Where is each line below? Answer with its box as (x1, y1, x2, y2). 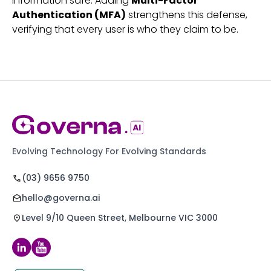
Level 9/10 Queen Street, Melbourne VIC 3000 (22, 212, 218, 224)
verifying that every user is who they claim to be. (12, 22, 238, 36)
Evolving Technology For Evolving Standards (12, 145, 206, 157)
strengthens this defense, (126, 8, 247, 22)
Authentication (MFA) (12, 8, 126, 22)
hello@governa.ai (22, 192, 100, 204)
